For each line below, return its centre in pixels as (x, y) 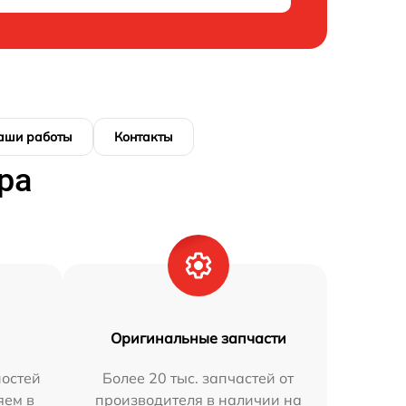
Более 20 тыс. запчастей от (198, 378)
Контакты (144, 137)
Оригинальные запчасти (198, 338)
